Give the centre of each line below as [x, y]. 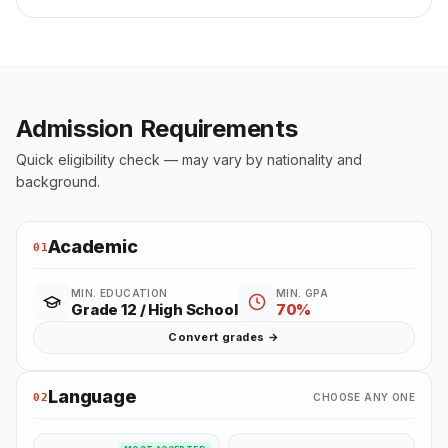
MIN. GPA [301, 293]
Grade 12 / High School [154, 310]
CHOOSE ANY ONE [364, 396]
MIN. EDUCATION [119, 293]
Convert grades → [224, 337]
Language [92, 397]
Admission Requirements [157, 129]
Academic [93, 247]
